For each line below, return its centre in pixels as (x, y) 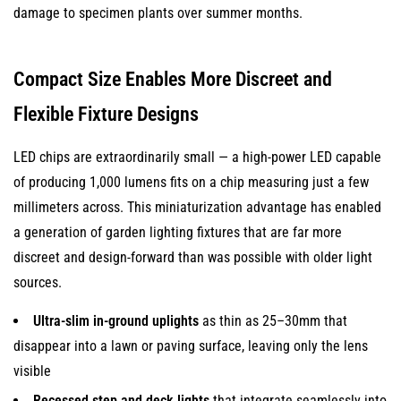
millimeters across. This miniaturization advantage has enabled (197, 207)
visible (32, 371)
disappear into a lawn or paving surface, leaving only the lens (191, 346)
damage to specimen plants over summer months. (158, 13)
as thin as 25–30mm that (273, 321)
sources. (38, 282)
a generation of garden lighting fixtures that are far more (178, 232)
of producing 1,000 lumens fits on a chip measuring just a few (191, 182)
